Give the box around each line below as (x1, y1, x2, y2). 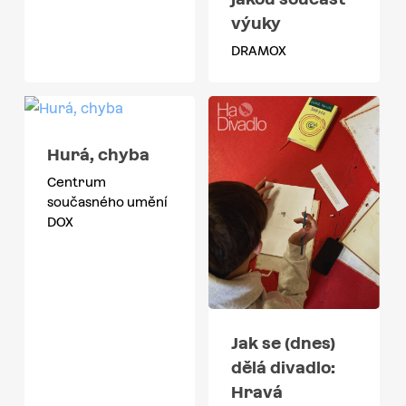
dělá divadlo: (231, 358, 336, 378)
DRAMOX (231, 43, 287, 59)
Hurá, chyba (46, 145, 150, 165)
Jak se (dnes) (231, 333, 336, 353)
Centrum (46, 175, 106, 190)
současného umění (46, 195, 168, 210)
